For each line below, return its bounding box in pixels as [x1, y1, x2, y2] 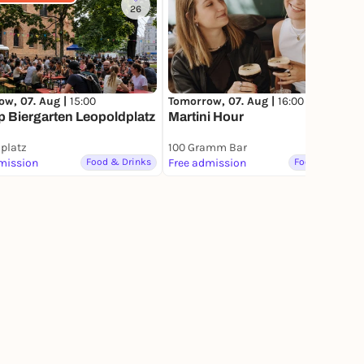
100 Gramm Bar [168, 141, 247, 155]
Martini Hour [168, 110, 244, 124]
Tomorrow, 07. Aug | [168, 94, 278, 109]
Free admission [168, 156, 246, 171]
